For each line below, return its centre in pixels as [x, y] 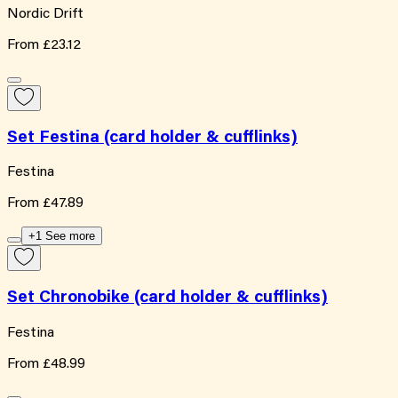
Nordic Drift [45, 14]
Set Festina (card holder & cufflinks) [152, 138]
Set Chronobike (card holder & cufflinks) [167, 298]
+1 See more [62, 236]
